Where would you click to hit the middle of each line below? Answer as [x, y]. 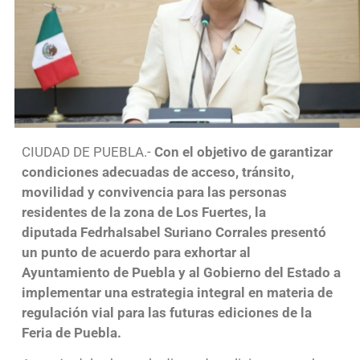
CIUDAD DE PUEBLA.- [88, 151]
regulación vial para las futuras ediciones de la [166, 312]
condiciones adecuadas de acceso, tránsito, [157, 172]
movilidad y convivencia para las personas [154, 192]
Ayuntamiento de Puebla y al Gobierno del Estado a [181, 272]
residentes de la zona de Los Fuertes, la [143, 212]
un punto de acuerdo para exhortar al [136, 252]
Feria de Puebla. [73, 332]
